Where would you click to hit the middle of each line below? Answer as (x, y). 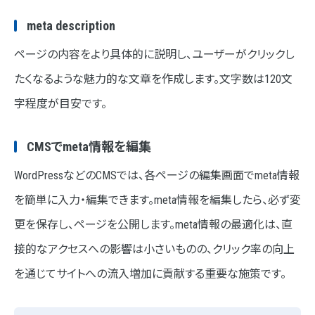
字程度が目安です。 (60, 104)
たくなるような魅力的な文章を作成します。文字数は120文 (153, 79)
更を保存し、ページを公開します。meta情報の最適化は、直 (153, 225)
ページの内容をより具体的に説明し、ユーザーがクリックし (154, 55)
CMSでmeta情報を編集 (89, 147)
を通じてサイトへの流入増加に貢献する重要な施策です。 (150, 274)
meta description (71, 26)
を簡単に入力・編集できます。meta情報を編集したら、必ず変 (157, 200)
